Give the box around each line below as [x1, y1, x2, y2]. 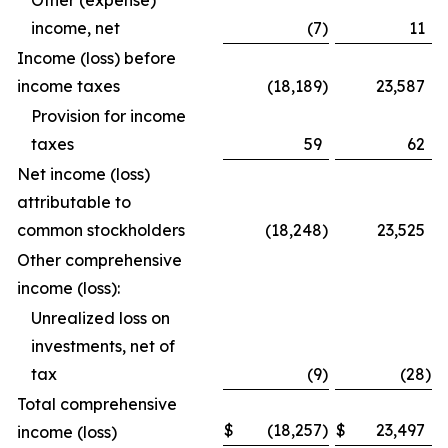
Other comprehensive [17, 250, 182, 270]
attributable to [17, 192, 131, 212]
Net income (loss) [17, 164, 150, 184]
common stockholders [17, 220, 185, 240]
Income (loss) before [17, 48, 176, 68]
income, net [31, 18, 120, 38]
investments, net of [31, 336, 175, 356]
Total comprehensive [17, 394, 177, 414]
